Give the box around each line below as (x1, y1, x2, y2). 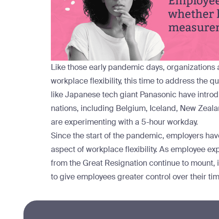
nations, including (51, 103, 116, 114)
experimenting (65, 117, 116, 128)
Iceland (150, 103, 176, 114)
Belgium (116, 103, 146, 114)
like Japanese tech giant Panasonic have (51, 89, 197, 100)
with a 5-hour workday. (116, 117, 198, 128)
